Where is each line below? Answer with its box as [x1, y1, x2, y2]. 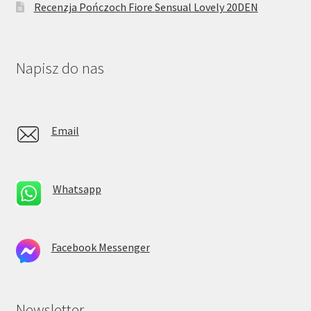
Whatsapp [52, 181, 101, 196]
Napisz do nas [15, 58, 104, 78]
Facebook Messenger [51, 240, 150, 255]
